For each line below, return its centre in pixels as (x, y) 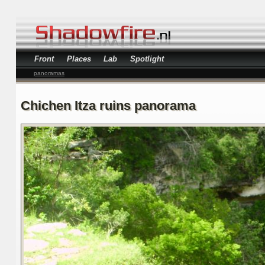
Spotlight (147, 59)
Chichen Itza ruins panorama (109, 106)
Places (79, 59)
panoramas (49, 73)
